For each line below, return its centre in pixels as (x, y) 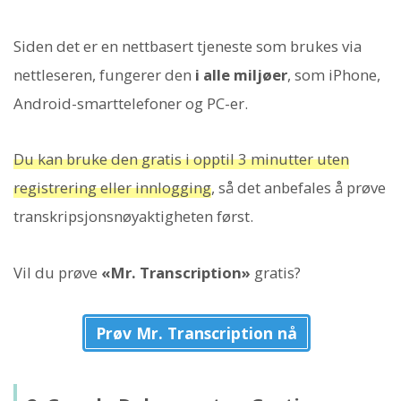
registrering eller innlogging (112, 188)
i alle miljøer (241, 75)
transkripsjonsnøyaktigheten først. (133, 217)
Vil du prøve (57, 272)
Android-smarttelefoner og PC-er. (131, 104)
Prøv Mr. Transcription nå (196, 333)
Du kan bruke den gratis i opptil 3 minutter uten (181, 159)
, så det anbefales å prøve (299, 188)
